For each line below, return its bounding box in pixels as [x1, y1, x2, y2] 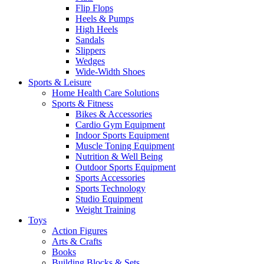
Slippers [75, 45, 105, 55]
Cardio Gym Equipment [75, 119, 165, 130]
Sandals [75, 34, 104, 45]
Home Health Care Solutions [52, 87, 159, 98]
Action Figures [52, 225, 107, 236]
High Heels [75, 24, 118, 34]
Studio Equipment [75, 193, 143, 204]
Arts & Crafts [52, 236, 102, 246]
